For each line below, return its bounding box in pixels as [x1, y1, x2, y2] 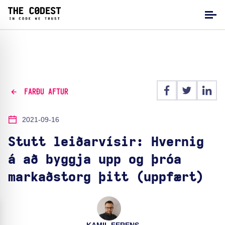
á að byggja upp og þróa [8, 153, 181, 166]
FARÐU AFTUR [24, 87, 68, 96]
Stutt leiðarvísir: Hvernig [8, 136, 204, 149]
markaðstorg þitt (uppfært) [8, 171, 204, 184]
